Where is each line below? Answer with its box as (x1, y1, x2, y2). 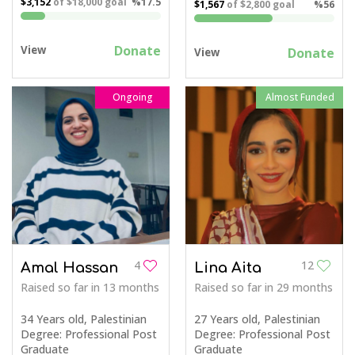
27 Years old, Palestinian (194, 311, 320, 327)
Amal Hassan (21, 260, 118, 277)
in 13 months (91, 280, 159, 296)
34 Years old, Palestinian (21, 311, 147, 327)
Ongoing (112, 90, 153, 105)
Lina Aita (194, 260, 261, 277)
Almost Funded (265, 90, 334, 105)
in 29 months (265, 280, 333, 296)
